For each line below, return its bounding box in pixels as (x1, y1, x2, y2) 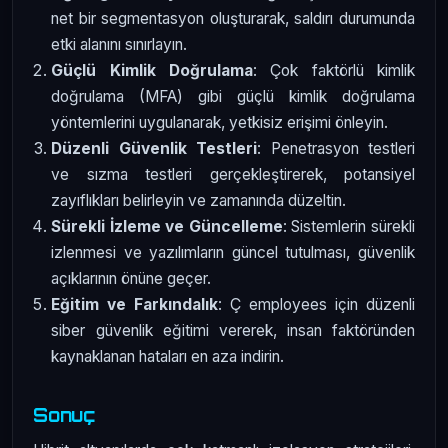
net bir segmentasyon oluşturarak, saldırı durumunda (51, 9, 415, 29)
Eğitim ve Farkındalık (51, 295, 219, 315)
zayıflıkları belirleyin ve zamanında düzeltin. (51, 191, 347, 211)
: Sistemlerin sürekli (282, 217, 416, 237)
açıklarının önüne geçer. (51, 269, 212, 289)
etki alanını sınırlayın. (51, 35, 188, 55)
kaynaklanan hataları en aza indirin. (51, 347, 285, 367)
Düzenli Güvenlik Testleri (51, 139, 258, 159)
